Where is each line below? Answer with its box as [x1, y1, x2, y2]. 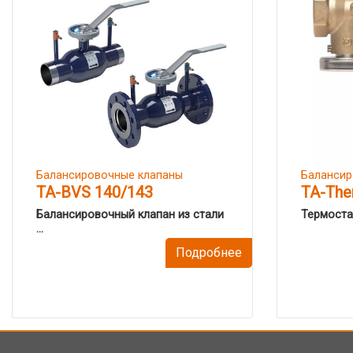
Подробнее [176, 245, 242, 260]
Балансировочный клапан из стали [36, 208, 224, 221]
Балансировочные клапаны [36, 169, 183, 182]
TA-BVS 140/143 [36, 183, 153, 202]
